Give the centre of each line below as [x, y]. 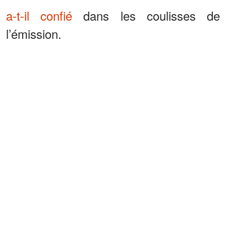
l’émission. [34, 33]
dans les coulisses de [146, 15]
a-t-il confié [39, 15]
